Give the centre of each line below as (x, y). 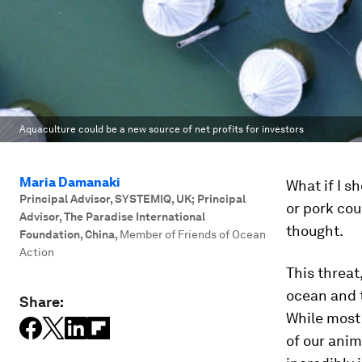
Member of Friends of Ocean (193, 234)
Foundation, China (67, 234)
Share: (42, 302)
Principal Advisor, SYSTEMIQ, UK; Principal (133, 199)
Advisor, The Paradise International (112, 217)
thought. (315, 231)
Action (37, 252)
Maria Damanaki (70, 182)
